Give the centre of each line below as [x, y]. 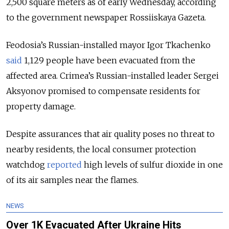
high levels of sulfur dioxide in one [152, 164]
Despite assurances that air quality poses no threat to [110, 134]
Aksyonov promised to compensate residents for [103, 91]
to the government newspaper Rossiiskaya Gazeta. [106, 17]
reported [64, 164]
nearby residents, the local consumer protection [101, 149]
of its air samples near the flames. [72, 180]
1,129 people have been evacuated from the [109, 60]
